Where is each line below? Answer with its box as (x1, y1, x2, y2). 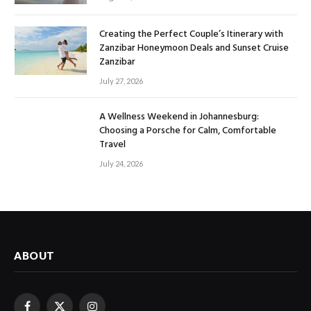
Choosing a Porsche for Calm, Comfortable (99, 123, 276, 140)
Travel (99, 137, 126, 153)
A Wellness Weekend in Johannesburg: (99, 109, 259, 126)
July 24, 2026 (99, 159, 143, 169)
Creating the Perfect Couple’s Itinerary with (99, 26, 283, 43)
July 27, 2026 (99, 76, 143, 86)
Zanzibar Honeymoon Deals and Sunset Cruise (99, 40, 289, 57)
